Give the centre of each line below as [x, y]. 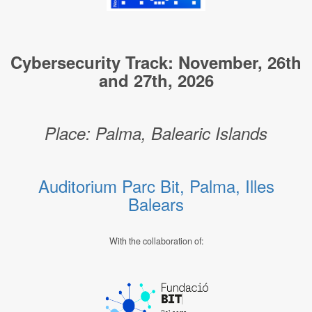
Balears [156, 204]
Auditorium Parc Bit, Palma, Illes [156, 186]
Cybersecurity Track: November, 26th [156, 62]
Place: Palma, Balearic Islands [156, 133]
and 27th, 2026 [156, 80]
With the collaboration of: [156, 241]
